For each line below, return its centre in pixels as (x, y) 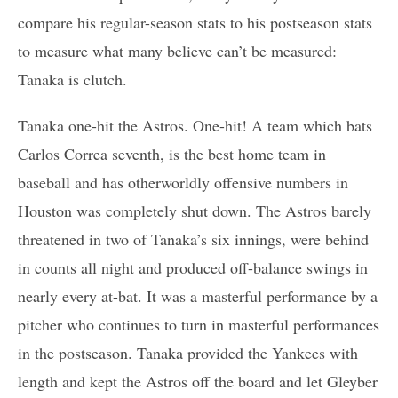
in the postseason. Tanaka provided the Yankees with (188, 353)
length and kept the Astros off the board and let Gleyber (198, 382)
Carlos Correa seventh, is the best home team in (172, 154)
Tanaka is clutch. (72, 80)
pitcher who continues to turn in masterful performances (199, 325)
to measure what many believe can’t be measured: (177, 51)
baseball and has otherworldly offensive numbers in (183, 183)
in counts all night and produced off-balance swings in (193, 268)
